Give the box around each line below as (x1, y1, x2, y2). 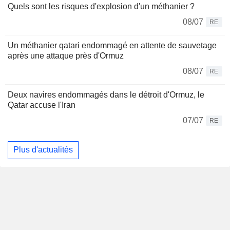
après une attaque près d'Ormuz (8, 51, 124, 60)
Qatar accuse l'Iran (8, 100, 75, 109)
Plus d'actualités (13, 145, 73, 155)
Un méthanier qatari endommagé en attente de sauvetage (8, 41, 217, 50)
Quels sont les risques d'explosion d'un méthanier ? (8, 2, 195, 11)
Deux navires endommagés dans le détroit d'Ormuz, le (8, 90, 204, 99)
